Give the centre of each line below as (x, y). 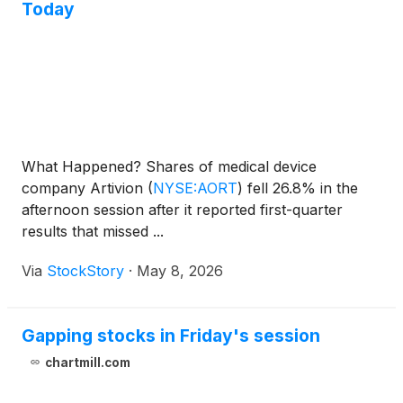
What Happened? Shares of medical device (169, 166)
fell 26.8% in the (300, 188)
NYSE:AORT (195, 188)
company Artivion (85, 188)
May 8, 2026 (180, 270)
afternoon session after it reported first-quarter (182, 209)
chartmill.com (87, 362)
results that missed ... (93, 231)
